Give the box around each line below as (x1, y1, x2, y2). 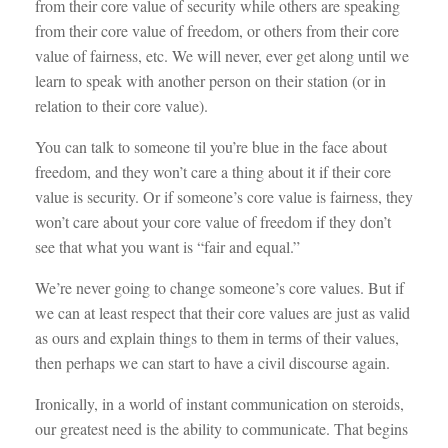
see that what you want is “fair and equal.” (35, 235, 300, 257)
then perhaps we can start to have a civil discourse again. (35, 351, 390, 373)
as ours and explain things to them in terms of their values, (35, 326, 399, 348)
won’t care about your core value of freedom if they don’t (35, 210, 391, 232)
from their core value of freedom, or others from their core (35, 19, 399, 41)
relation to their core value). (35, 94, 208, 116)
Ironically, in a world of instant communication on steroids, (35, 392, 404, 414)
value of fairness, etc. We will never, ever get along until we (35, 44, 409, 66)
